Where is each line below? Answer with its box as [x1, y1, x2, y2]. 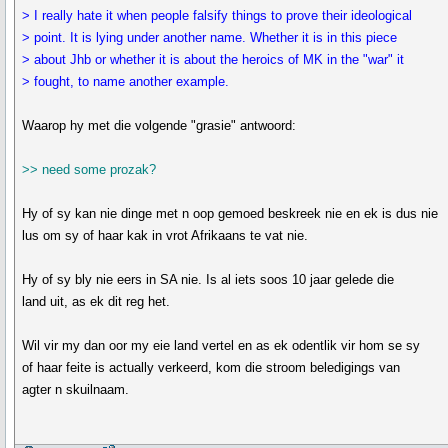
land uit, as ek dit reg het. [22, 294, 171, 309]
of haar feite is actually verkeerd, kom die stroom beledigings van [22, 360, 401, 375]
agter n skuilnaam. [22, 382, 130, 397]
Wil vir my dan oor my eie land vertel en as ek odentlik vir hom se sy [22, 338, 421, 353]
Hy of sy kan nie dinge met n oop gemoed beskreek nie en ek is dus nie [22, 206, 439, 221]
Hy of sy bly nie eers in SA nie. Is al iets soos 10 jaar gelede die [22, 272, 395, 287]
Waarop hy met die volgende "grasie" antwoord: [22, 118, 297, 133]
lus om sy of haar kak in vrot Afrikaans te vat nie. [22, 228, 309, 243]
